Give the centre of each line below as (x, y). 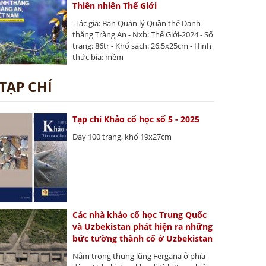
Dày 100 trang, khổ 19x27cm (122, 137)
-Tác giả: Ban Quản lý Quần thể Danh (137, 23)
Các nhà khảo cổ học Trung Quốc (140, 214)
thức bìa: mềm (98, 57)
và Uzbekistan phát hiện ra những (143, 226)
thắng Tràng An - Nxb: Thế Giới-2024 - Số (143, 35)
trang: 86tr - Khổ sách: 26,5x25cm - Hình (142, 46)
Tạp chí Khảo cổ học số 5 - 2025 (136, 119)
